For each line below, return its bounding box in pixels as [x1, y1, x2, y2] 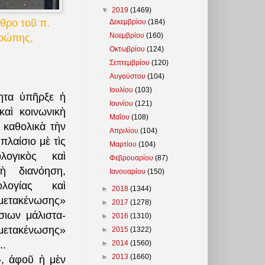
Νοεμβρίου [109, 31, 147, 40]
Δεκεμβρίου [109, 17, 148, 26]
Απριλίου [109, 126, 141, 135]
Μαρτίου [109, 140, 139, 148]
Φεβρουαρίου [109, 153, 156, 162]
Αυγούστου [109, 72, 148, 80]
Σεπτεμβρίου [109, 58, 152, 67]
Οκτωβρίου [109, 44, 147, 53]
